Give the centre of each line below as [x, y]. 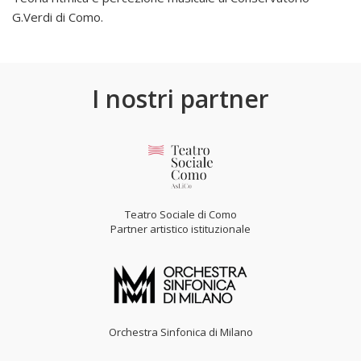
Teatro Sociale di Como [180, 214]
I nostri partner [180, 99]
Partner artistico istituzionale [180, 229]
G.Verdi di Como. [58, 17]
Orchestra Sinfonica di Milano [180, 332]
